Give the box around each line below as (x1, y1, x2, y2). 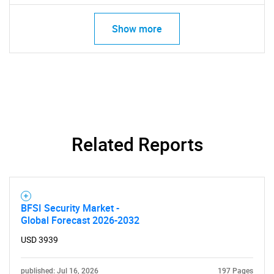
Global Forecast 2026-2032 (21, 213, 139, 227)
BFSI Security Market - (21, 201, 119, 215)
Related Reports (71, 131, 203, 157)
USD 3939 (21, 235, 58, 245)
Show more (112, 22, 162, 35)
